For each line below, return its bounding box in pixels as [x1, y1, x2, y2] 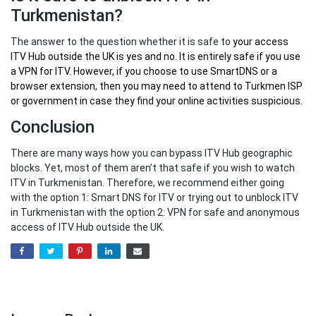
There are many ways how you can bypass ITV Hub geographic [11, 147, 293, 159]
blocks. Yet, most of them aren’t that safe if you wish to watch [11, 162, 295, 174]
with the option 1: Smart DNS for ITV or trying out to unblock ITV [11, 192, 298, 204]
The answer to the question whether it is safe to [11, 36, 233, 48]
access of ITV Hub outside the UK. [11, 221, 164, 233]
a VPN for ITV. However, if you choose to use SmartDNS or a [11, 66, 277, 78]
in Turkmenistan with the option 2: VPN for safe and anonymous [11, 207, 300, 219]
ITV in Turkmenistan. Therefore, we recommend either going [11, 177, 284, 189]
